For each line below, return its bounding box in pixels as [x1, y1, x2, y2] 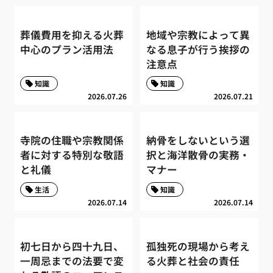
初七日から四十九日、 [20, 239, 124, 254]
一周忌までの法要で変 [20, 253, 124, 269]
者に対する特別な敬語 [20, 147, 124, 163]
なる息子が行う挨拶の [146, 41, 250, 57]
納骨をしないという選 [146, 133, 250, 148]
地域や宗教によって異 [146, 27, 250, 42]
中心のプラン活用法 [20, 41, 114, 57]
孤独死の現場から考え [146, 239, 250, 254]
